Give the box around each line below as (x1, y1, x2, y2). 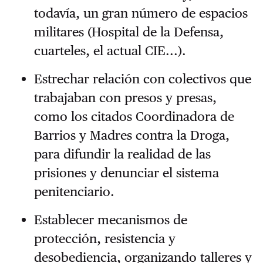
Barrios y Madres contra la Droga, (33, 127, 230, 143)
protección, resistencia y (33, 231, 176, 247)
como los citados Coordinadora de (33, 109, 234, 124)
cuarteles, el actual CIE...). (33, 43, 186, 59)
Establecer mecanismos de (33, 212, 187, 228)
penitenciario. (33, 184, 114, 200)
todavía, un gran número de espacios (33, 5, 248, 21)
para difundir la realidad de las (33, 146, 211, 162)
